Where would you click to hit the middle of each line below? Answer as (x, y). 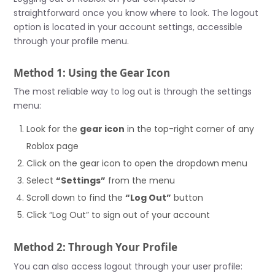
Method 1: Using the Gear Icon (92, 72)
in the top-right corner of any (190, 129)
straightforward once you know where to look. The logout (136, 13)
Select (41, 181)
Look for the (53, 129)
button (188, 198)
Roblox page (53, 146)
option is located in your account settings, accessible (128, 27)
